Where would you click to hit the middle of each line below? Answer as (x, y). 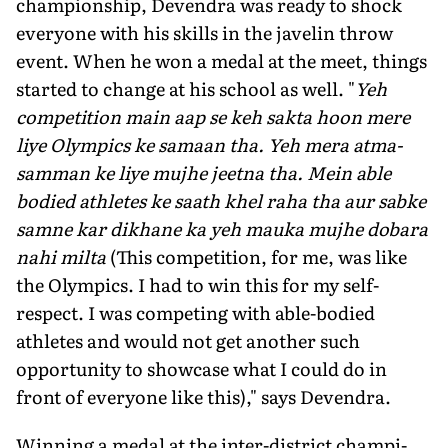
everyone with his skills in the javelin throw (204, 32)
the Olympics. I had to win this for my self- (197, 284)
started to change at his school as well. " (185, 88)
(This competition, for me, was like (258, 256)
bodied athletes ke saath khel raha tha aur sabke (221, 200)
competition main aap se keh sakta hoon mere (213, 116)
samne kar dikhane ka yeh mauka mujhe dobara (222, 228)
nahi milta (63, 256)
